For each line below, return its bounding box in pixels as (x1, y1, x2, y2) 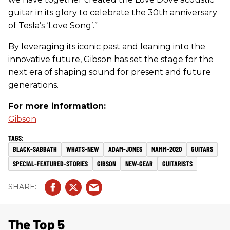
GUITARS (191, 144, 213, 154)
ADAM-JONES (108, 144, 142, 154)
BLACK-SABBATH (13, 144, 57, 154)
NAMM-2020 (151, 144, 182, 154)
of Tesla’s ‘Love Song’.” (8, 20, 98, 30)
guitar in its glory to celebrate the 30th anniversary (8, 7, 217, 17)
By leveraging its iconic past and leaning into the (8, 41, 205, 51)
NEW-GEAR (125, 159, 153, 168)
